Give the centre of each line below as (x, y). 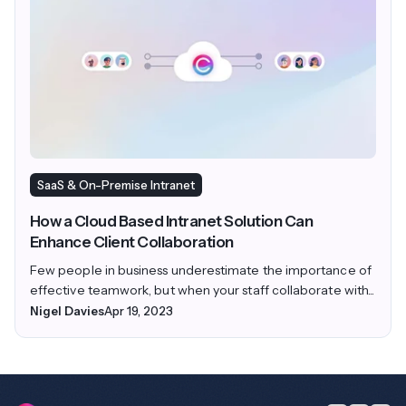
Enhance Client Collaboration (132, 242)
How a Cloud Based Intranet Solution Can (172, 222)
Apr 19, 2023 (139, 311)
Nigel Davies (67, 311)
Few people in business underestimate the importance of (201, 271)
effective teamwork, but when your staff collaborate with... (203, 290)
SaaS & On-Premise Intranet (116, 185)
